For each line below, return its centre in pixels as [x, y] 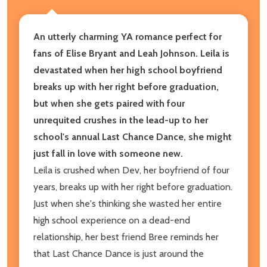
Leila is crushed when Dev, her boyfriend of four [131, 170]
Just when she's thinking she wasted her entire [128, 203]
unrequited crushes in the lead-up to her [121, 120]
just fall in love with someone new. [108, 153]
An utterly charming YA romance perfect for [128, 36]
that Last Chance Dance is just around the [119, 253]
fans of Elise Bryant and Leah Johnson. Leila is [131, 53]
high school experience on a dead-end [112, 220]
